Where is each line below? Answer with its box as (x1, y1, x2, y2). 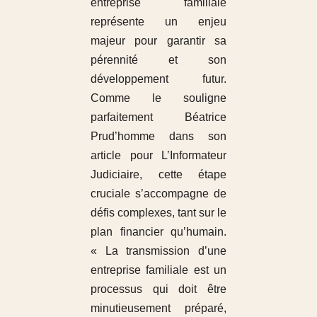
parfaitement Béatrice (90, 110, 227, 123)
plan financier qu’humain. (90, 225, 227, 238)
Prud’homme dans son (90, 129, 227, 142)
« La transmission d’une (90, 244, 227, 257)
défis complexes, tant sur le (90, 206, 227, 219)
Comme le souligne (90, 91, 227, 104)
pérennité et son (90, 53, 227, 66)
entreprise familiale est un (90, 263, 227, 276)
